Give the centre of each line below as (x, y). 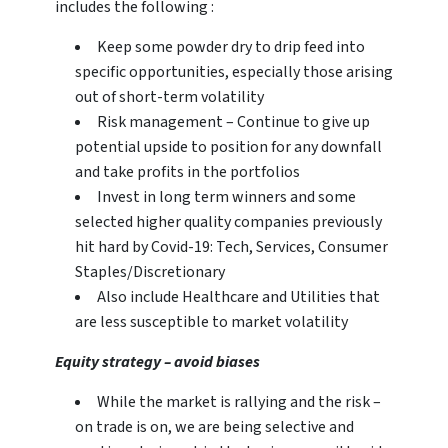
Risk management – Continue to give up (233, 122)
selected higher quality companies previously (228, 222)
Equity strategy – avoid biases (157, 362)
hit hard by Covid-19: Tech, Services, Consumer (231, 247)
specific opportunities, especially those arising (234, 72)
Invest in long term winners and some (226, 197)
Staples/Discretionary (150, 272)
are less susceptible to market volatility (211, 322)
